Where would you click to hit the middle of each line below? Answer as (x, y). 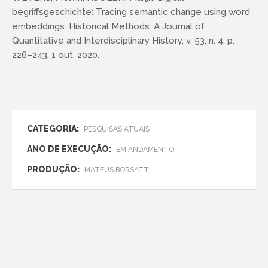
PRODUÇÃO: (53, 169)
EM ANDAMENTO (144, 150)
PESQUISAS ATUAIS (116, 129)
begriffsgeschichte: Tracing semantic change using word (131, 12)
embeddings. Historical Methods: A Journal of (108, 26)
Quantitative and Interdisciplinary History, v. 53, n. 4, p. (123, 41)
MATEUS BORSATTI (117, 170)
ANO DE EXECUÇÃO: (69, 149)
